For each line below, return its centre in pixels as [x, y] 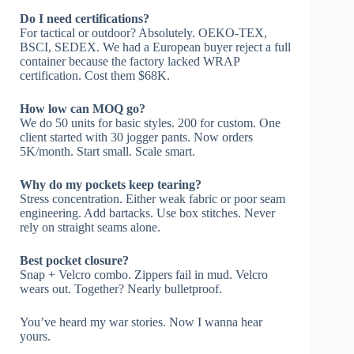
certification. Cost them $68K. [95, 75]
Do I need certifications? [85, 18]
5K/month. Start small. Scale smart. [107, 151]
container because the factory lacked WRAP [130, 61]
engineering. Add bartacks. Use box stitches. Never [147, 213]
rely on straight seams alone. [90, 227]
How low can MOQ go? [83, 108]
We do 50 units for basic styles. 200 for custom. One [150, 122]
